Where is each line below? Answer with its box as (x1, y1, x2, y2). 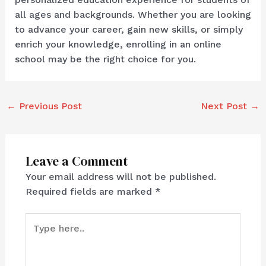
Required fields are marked (25, 185, 155, 197)
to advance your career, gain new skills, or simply (14, 24, 243, 36)
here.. (24, 229, 50, 240)
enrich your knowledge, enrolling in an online (14, 39, 221, 50)
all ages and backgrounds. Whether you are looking (14, 9, 251, 21)
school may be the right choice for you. (14, 53, 196, 65)
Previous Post (15, 100, 82, 112)
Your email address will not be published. (25, 170, 216, 182)
